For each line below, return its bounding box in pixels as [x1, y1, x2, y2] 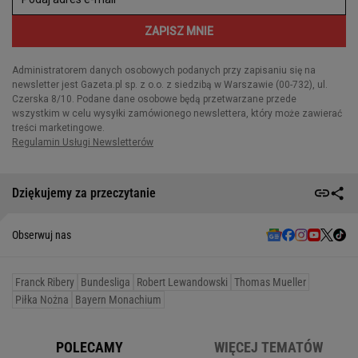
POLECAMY [56, 338, 123, 356]
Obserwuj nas [12, 228, 71, 241]
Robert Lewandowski [137, 275, 228, 288]
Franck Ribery [15, 275, 74, 288]
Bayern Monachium [75, 292, 161, 306]
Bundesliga [81, 275, 130, 288]
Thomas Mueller [234, 275, 306, 288]
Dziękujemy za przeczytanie [12, 185, 156, 201]
